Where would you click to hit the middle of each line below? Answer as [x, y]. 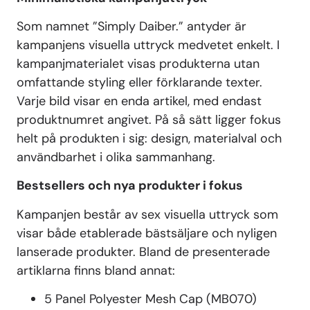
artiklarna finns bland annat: [96, 270]
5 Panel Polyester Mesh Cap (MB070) [151, 299]
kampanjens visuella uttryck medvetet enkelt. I [148, 45]
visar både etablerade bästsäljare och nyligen [147, 233]
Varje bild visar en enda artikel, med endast [139, 101]
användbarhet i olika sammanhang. [116, 157]
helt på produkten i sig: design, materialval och [149, 138]
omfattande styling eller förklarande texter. [139, 82]
